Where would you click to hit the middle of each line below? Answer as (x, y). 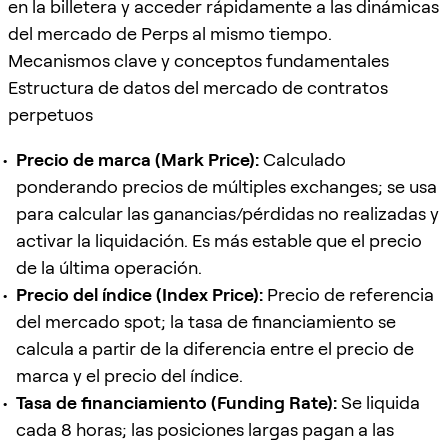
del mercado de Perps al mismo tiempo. (170, 33)
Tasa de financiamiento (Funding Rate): (176, 402)
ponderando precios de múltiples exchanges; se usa (226, 186)
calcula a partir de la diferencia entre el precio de (215, 348)
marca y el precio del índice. (129, 375)
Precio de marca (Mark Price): (137, 159)
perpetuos (50, 114)
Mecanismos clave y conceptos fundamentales (198, 60)
